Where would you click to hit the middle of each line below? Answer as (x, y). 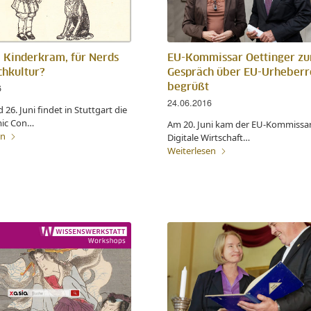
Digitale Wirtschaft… (208, 138)
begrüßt (188, 87)
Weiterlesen (191, 151)
